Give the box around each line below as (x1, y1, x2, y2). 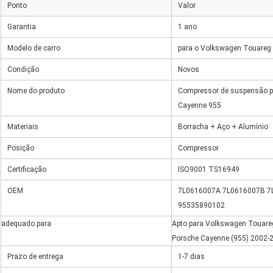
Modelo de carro (7, 44, 60, 53)
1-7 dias (178, 252, 205, 261)
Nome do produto (7, 87, 65, 96)
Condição (7, 65, 39, 74)
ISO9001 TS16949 (178, 165, 239, 174)
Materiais (7, 122, 38, 132)
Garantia (7, 23, 36, 32)
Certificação (7, 165, 46, 174)
